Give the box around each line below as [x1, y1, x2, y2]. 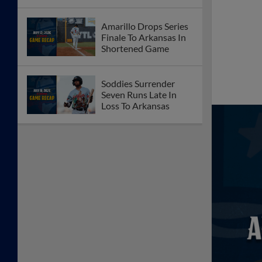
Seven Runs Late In [101, 89, 177, 101]
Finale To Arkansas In [101, 31, 186, 43]
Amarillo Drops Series [101, 20, 188, 32]
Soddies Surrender [101, 78, 175, 89]
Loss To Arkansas [101, 100, 170, 112]
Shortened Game [101, 42, 169, 54]
